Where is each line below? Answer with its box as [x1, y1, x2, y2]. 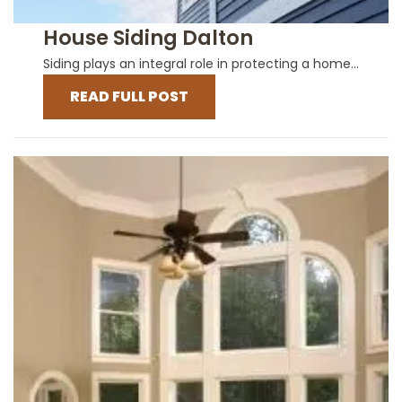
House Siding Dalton [43, 22, 253, 52]
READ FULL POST [70, 85, 188, 107]
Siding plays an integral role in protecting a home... [43, 54, 359, 73]
